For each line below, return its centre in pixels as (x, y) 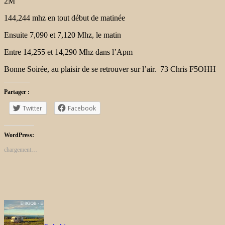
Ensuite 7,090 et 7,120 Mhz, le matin (63, 35)
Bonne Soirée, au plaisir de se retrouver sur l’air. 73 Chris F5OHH (110, 69)
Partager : (17, 92)
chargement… (21, 149)
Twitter (32, 108)
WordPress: (19, 135)
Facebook (82, 108)
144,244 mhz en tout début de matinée (65, 18)
